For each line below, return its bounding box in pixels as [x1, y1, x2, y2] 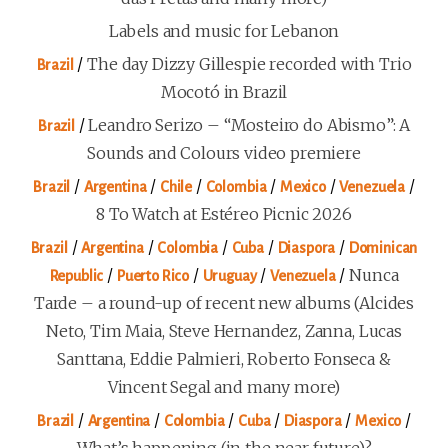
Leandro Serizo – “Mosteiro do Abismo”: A [88, 115, 411, 136]
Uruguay [202, 268, 257, 285]
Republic [49, 268, 104, 285]
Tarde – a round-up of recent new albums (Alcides [33, 293, 415, 314]
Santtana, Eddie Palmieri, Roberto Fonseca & [57, 349, 391, 370]
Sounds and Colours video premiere [87, 143, 361, 164]
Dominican [348, 240, 418, 257]
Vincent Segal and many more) [107, 377, 341, 398]
